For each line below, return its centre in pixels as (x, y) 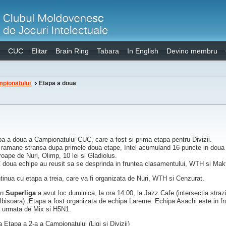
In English (143, 51)
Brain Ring (72, 51)
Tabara (108, 51)
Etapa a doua (57, 83)
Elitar (39, 51)
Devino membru (192, 51)
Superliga (21, 193)
